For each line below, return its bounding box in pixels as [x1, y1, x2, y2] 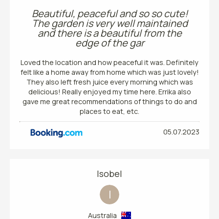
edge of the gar [75, 36, 144, 49]
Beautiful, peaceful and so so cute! [31, 6, 188, 20]
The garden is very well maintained [31, 16, 188, 30]
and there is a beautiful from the [37, 26, 182, 40]
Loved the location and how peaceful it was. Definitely [21, 57, 198, 67]
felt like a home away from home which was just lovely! [20, 67, 199, 77]
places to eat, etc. [80, 106, 139, 116]
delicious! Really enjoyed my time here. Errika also [28, 87, 191, 96]
